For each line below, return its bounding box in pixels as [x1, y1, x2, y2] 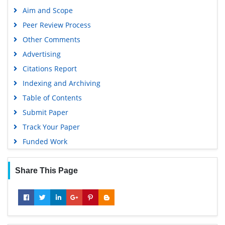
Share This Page [15, 166, 78, 175]
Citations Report [22, 63, 77, 73]
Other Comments [22, 34, 80, 44]
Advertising [22, 49, 61, 59]
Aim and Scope [22, 5, 73, 15]
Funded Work [22, 136, 67, 146]
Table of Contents [22, 92, 82, 102]
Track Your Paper [22, 122, 80, 132]
